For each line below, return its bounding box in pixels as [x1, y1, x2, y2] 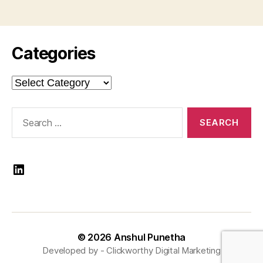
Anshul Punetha [113, 231, 186, 243]
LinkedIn [11, 160, 64, 177]
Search [6, 106, 39, 119]
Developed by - [42, 244, 107, 256]
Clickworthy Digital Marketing [106, 244, 221, 256]
